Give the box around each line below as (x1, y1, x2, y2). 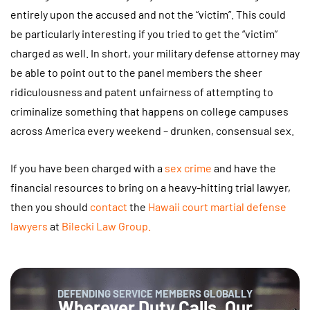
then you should (10, 199, 90, 213)
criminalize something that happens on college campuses (10, 104, 289, 118)
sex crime (165, 161, 212, 174)
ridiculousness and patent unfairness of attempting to (10, 85, 273, 99)
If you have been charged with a (10, 161, 165, 174)
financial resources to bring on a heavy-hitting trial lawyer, (10, 180, 291, 194)
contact (90, 199, 127, 213)
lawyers (10, 219, 48, 232)
